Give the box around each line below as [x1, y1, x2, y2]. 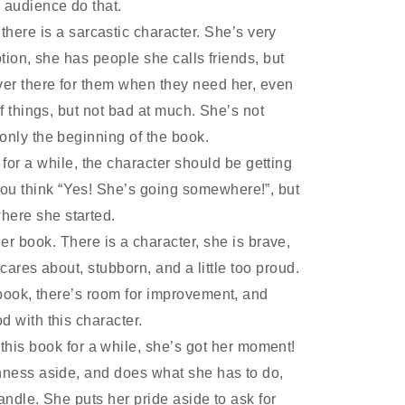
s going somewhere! [127, 182, 266, 197]
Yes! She [62, 182, 125, 197]
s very [236, 24, 277, 40]
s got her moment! [174, 339, 296, 354]
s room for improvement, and [74, 287, 268, 302]
